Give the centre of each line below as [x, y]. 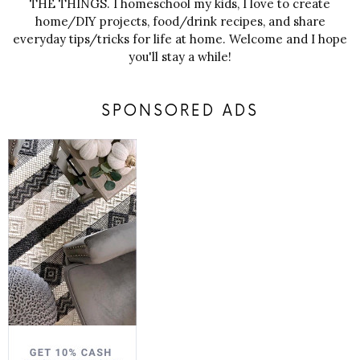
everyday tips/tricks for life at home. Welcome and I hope [180, 39]
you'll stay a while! [180, 57]
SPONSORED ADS [180, 112]
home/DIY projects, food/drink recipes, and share [180, 22]
